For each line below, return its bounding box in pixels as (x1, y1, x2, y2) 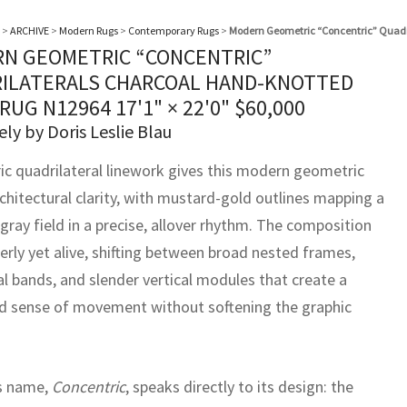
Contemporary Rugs (128, 24, 219, 37)
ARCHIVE (10, 24, 49, 37)
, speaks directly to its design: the (125, 376, 353, 397)
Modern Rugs (59, 24, 118, 37)
